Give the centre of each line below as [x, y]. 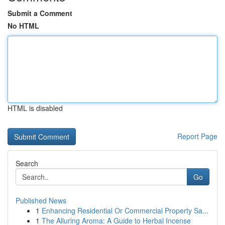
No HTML [23, 26]
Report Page [197, 136]
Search [27, 163]
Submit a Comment [40, 13]
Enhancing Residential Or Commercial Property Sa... [125, 210]
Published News [41, 200]
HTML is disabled [35, 108]
